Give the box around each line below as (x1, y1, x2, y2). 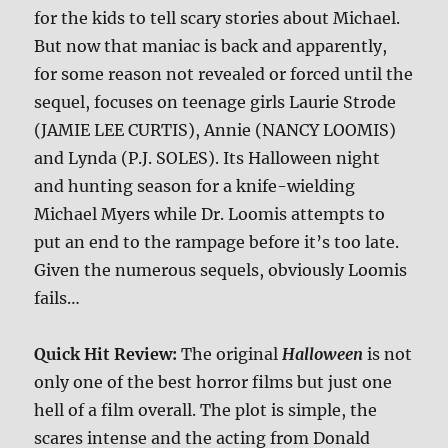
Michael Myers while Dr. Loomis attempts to (34, 203, 386, 224)
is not (363, 343, 413, 364)
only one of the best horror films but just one (34, 371, 393, 392)
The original (181, 343, 283, 364)
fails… (34, 287, 81, 308)
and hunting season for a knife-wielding (34, 175, 356, 196)
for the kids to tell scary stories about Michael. (34, 7, 401, 28)
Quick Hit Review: (34, 343, 182, 364)
